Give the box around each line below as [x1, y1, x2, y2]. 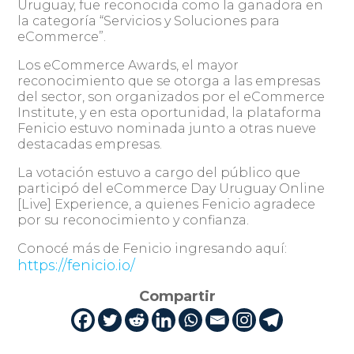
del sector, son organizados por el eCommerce [17, 88, 326, 104]
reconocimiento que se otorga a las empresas [17, 73, 321, 88]
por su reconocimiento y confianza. [17, 212, 250, 228]
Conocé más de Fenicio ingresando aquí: [17, 240, 288, 256]
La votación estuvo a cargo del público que [17, 164, 301, 180]
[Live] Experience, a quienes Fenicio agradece [17, 196, 316, 212]
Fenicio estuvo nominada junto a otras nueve [17, 120, 317, 136]
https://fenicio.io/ [17, 256, 136, 274]
